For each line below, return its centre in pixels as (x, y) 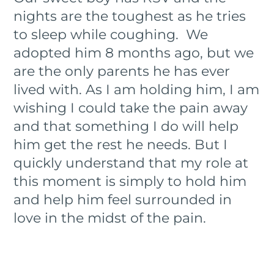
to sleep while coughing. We (111, 34)
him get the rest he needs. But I (121, 144)
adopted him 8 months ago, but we (134, 53)
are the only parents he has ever (122, 71)
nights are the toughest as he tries (130, 16)
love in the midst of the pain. (114, 218)
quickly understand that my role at (131, 163)
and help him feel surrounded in (123, 199)
